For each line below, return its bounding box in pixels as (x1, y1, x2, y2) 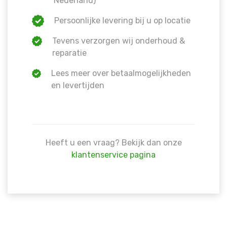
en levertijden (51, 80, 104, 90)
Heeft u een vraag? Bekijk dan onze (45, 137, 182, 147)
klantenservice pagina (71, 149, 156, 160)
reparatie (52, 48, 87, 58)
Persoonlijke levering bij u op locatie (54, 15, 191, 25)
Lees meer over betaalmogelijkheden (51, 68, 191, 78)
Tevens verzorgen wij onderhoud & (52, 35, 185, 46)
